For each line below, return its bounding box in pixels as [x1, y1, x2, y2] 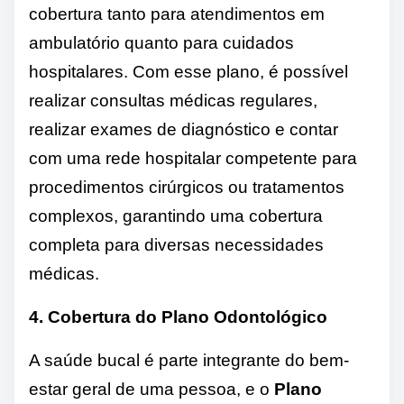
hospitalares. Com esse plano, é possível [29, 62, 348, 82]
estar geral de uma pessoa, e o [29, 380, 274, 399]
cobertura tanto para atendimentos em [29, 5, 325, 24]
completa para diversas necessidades [29, 235, 324, 255]
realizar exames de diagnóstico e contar [29, 120, 338, 140]
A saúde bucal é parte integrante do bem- [29, 351, 349, 371]
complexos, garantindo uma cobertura [29, 207, 323, 226]
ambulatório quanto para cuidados [29, 33, 294, 53]
